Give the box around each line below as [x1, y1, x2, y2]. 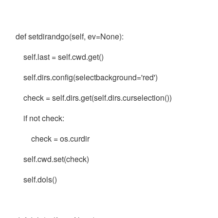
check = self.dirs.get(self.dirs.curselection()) [10, 92, 172, 103]
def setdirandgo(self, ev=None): [10, 31, 124, 42]
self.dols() [10, 174, 57, 185]
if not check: [10, 112, 64, 124]
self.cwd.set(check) [10, 153, 89, 164]
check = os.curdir [10, 133, 90, 144]
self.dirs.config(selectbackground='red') [10, 72, 158, 83]
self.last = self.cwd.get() [10, 51, 104, 62]
